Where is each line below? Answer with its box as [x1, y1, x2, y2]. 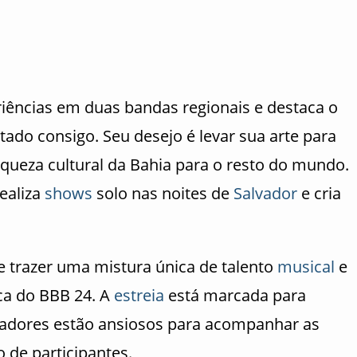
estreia [114, 284, 164, 307]
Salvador [233, 182, 297, 205]
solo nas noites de [92, 182, 233, 205]
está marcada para [164, 284, 306, 307]
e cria [297, 182, 341, 205]
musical [277, 256, 335, 278]
